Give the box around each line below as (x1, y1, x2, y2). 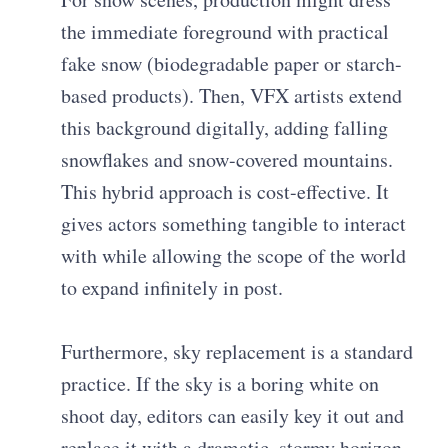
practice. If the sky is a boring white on (61, 369, 380, 397)
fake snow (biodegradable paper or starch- (61, 49, 403, 77)
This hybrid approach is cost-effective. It (61, 177, 390, 205)
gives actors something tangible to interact (61, 209, 407, 237)
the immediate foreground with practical (61, 17, 390, 45)
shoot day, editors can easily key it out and (61, 401, 405, 429)
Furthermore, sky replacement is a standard (61, 337, 414, 365)
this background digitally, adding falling (61, 113, 389, 141)
